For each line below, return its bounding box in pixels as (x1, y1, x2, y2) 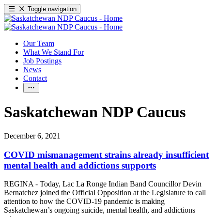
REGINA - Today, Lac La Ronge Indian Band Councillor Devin (4, 180, 201, 188)
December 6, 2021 (4, 131, 61, 140)
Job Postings (23, 57, 62, 65)
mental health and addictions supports (4, 160, 156, 170)
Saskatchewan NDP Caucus (4, 103, 186, 121)
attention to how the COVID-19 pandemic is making (4, 197, 165, 206)
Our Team (23, 39, 54, 47)
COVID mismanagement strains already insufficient (4, 149, 209, 160)
